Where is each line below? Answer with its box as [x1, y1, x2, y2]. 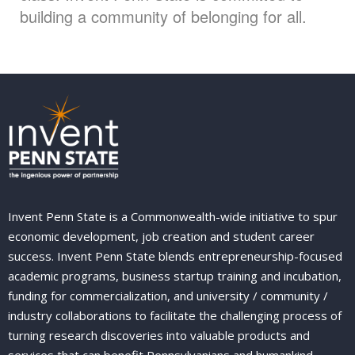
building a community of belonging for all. [20, 5, 307, 28]
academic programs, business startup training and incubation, [8, 268, 342, 284]
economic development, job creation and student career [8, 228, 315, 245]
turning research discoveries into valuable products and [8, 327, 310, 344]
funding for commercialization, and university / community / [8, 288, 328, 304]
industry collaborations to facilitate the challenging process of [8, 307, 342, 324]
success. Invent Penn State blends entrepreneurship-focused [8, 248, 342, 265]
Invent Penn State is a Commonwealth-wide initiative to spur [8, 208, 338, 225]
